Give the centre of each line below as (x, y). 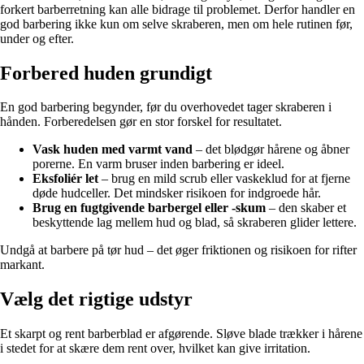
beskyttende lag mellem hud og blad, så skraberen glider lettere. (195, 223)
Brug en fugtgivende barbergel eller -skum (149, 208)
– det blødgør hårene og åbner (271, 149)
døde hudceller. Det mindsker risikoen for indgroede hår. (177, 193)
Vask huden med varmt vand (113, 149)
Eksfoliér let (65, 179)
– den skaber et (306, 208)
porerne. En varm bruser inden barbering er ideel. (158, 164)
